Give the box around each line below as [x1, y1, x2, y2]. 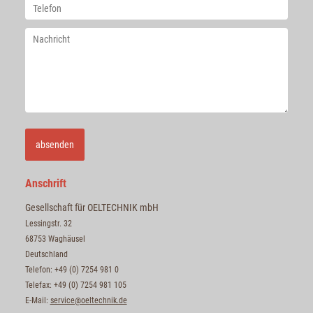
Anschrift [24, 176, 66, 190]
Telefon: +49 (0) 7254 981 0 [24, 264, 119, 275]
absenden [35, 138, 74, 150]
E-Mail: [24, 295, 50, 305]
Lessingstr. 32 [24, 218, 72, 228]
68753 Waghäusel [24, 233, 85, 244]
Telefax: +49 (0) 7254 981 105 [24, 279, 126, 290]
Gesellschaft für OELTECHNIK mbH [24, 201, 159, 213]
